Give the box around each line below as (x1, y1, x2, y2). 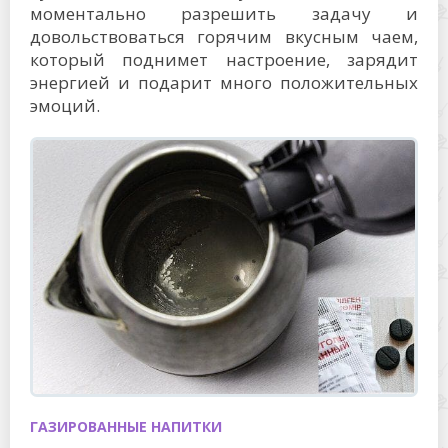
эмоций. (30, 93, 100, 117)
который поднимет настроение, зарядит (30, 47, 418, 71)
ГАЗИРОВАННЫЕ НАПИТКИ (30, 417, 222, 437)
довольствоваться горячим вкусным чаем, (30, 24, 418, 48)
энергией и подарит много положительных (30, 70, 418, 94)
